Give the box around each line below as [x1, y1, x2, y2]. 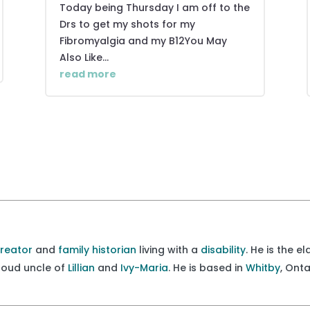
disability [201, 242, 246, 257]
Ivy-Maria [120, 260, 169, 275]
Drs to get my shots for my [59, 17, 195, 31]
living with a [136, 242, 201, 257]
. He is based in [168, 260, 246, 275]
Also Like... [59, 50, 109, 64]
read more [59, 66, 116, 81]
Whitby [246, 260, 281, 275]
